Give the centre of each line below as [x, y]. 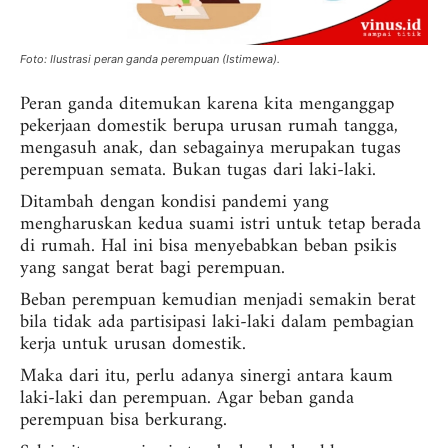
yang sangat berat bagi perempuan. [152, 268]
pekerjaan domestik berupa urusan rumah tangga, [209, 126]
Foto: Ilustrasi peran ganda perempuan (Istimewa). [150, 58]
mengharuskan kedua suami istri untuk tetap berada [220, 224]
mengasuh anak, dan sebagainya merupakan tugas [210, 148]
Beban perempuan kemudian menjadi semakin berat [218, 300]
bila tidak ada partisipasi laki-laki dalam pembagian [217, 322]
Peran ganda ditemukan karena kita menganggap [207, 104]
